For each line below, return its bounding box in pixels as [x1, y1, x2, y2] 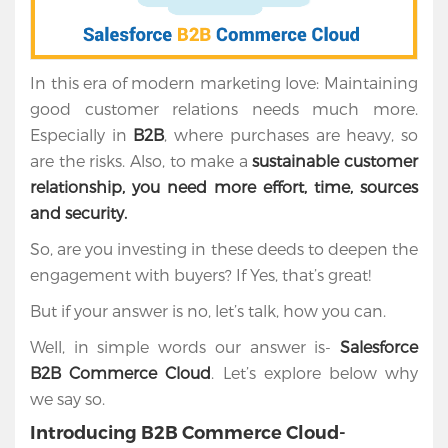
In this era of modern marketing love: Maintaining [30, 73, 418, 93]
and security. [30, 203, 127, 223]
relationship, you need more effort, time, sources [30, 177, 418, 197]
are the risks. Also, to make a [30, 151, 253, 171]
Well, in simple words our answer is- [30, 337, 340, 357]
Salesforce [340, 337, 418, 357]
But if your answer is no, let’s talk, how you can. [30, 301, 386, 321]
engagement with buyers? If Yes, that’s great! [30, 265, 371, 285]
